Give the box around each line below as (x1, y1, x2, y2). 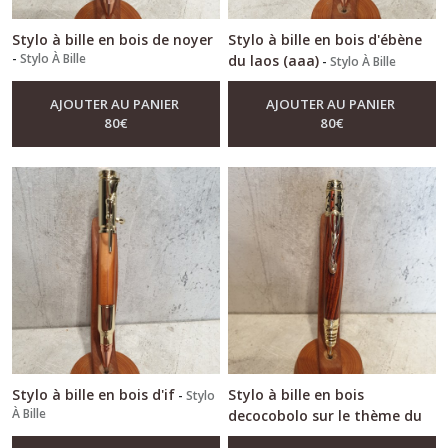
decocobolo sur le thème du (228, 406, 423, 426)
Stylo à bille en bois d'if (12, 385, 175, 405)
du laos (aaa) (228, 50, 320, 70)
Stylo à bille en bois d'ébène (228, 29, 423, 49)
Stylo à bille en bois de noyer (12, 29, 213, 49)
